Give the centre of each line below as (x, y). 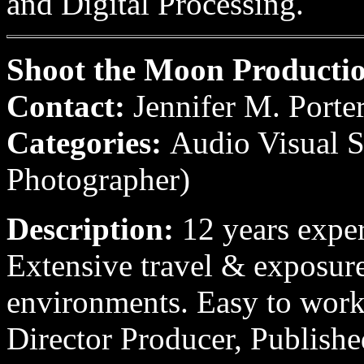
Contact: (70, 106)
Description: (94, 229)
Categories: (88, 143)
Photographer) (98, 179)
